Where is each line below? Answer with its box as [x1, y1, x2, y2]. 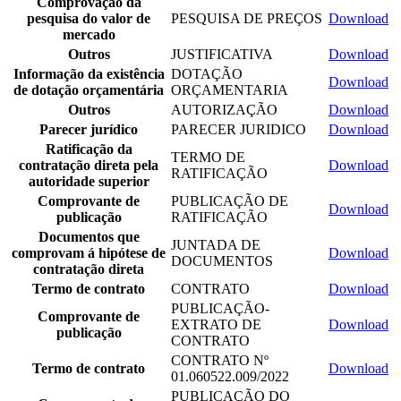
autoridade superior [28, 173, 149, 189]
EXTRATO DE [171, 316, 261, 332]
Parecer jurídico [39, 121, 138, 137]
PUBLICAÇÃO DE [171, 192, 288, 209]
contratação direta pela [19, 157, 158, 173]
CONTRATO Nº [171, 352, 269, 368]
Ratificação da [45, 141, 132, 157]
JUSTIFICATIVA [171, 46, 273, 62]
